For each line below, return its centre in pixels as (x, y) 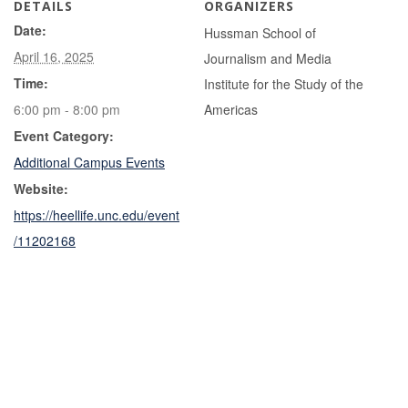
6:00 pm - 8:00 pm (67, 109)
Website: (41, 188)
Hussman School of (260, 32)
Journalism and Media (268, 58)
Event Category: (64, 135)
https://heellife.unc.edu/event (97, 214)
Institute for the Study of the (284, 83)
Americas (231, 109)
